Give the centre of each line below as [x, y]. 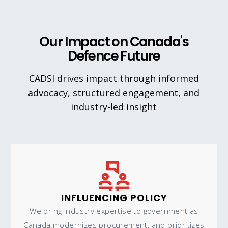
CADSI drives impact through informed [114, 79]
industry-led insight [114, 107]
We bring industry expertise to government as [114, 211]
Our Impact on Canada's [114, 42]
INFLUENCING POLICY [114, 198]
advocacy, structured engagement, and [114, 93]
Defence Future [114, 56]
